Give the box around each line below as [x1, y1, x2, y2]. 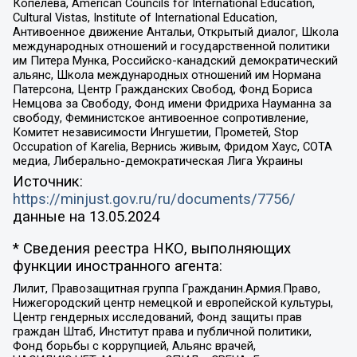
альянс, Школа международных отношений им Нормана [12, 68, 321, 83]
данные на [12, 207, 89, 226]
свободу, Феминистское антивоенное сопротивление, [12, 111, 308, 126]
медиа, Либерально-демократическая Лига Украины [12, 154, 303, 169]
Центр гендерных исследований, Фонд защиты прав [12, 309, 302, 324]
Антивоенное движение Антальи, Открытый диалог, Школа [12, 25, 339, 40]
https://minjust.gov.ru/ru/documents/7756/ [12, 190, 296, 208]
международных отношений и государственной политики [12, 39, 330, 54]
